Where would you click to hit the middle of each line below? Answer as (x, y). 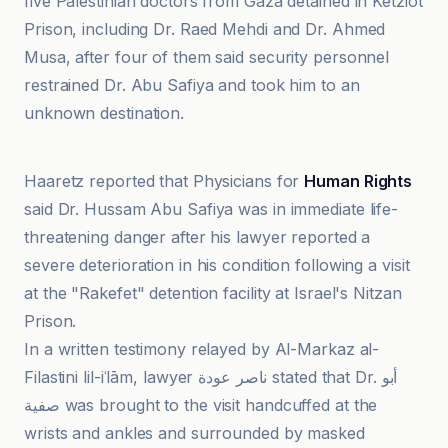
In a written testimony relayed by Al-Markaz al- (202, 349)
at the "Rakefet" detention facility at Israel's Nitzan (213, 293)
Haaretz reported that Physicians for (164, 181)
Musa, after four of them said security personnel (207, 57)
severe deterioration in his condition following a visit (217, 265)
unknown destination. (104, 113)
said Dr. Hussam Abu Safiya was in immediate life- (211, 209)
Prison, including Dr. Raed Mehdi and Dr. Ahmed (205, 29)
